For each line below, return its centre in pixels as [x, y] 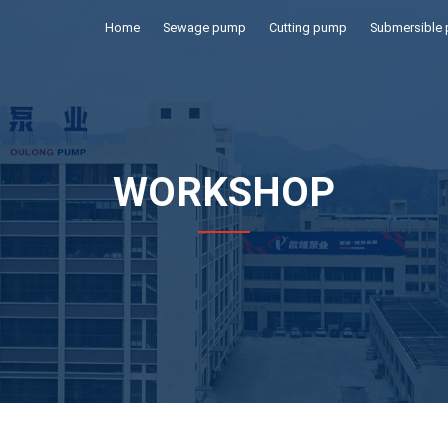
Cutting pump [308, 27]
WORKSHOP [224, 192]
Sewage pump [204, 27]
